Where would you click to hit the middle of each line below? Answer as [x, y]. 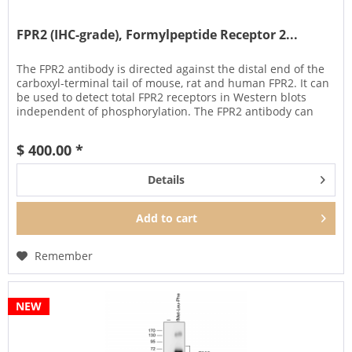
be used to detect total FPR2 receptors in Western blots [162, 97]
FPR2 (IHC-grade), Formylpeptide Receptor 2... [158, 35]
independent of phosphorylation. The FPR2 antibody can [165, 112]
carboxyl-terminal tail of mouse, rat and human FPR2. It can [173, 83]
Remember [64, 256]
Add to [155, 218]
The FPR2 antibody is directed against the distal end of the [171, 69]
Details [166, 180]
